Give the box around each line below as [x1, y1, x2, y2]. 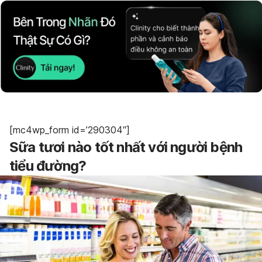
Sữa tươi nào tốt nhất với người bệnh [9, 138, 243, 156]
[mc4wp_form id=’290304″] [9, 123, 130, 136]
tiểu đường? [9, 157, 87, 174]
